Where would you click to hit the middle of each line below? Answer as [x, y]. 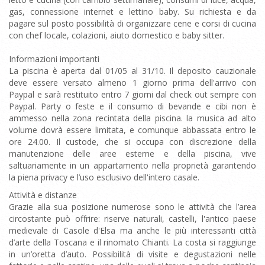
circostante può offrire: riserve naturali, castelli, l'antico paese [132, 219]
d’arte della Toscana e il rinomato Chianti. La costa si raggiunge [132, 242]
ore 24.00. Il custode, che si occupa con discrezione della [132, 142]
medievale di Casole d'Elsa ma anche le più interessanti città [132, 230]
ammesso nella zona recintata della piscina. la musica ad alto [132, 118]
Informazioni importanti [54, 59]
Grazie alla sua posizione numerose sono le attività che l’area [132, 207]
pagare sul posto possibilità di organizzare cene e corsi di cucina [132, 23]
